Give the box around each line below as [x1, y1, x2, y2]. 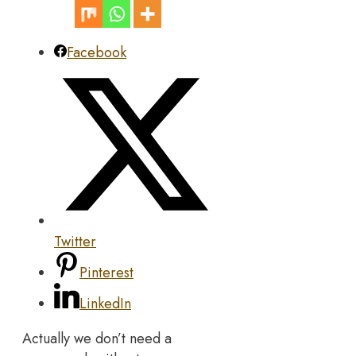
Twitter [54, 230, 96, 252]
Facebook [67, 42, 126, 64]
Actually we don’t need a [22, 327, 172, 349]
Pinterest [79, 261, 133, 283]
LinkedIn [79, 292, 131, 314]
